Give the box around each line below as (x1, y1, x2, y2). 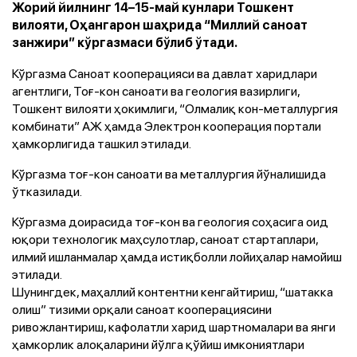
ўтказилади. (12, 182, 82, 200)
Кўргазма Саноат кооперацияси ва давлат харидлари (12, 64, 317, 82)
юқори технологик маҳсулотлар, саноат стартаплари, (12, 229, 318, 248)
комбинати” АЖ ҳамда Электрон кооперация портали (12, 116, 321, 135)
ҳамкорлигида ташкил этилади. (12, 134, 191, 152)
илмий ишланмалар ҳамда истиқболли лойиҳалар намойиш (12, 247, 342, 265)
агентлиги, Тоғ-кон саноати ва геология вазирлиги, (12, 81, 300, 100)
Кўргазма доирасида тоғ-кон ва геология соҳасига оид (12, 212, 328, 230)
